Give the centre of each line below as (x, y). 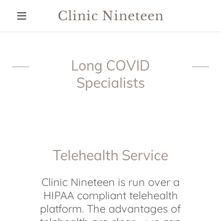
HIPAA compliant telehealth (110, 195)
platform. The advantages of (110, 209)
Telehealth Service (110, 155)
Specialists (110, 83)
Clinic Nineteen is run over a (110, 182)
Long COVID (110, 65)
